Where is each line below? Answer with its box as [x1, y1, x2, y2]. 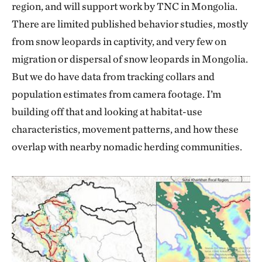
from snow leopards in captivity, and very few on [12, 35, 226, 47]
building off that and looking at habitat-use [12, 105, 202, 118]
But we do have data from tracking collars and [12, 70, 215, 82]
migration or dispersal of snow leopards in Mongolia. [12, 52, 248, 65]
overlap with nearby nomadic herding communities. [12, 140, 242, 153]
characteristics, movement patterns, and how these [12, 122, 239, 135]
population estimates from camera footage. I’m [12, 87, 221, 100]
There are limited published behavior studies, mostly [12, 17, 248, 30]
